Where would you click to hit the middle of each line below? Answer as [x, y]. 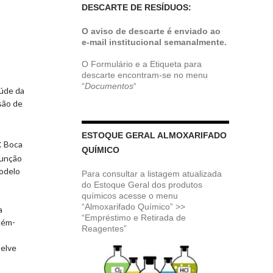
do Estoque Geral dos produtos [142, 184]
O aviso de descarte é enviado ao [151, 31]
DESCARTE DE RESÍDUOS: [136, 7]
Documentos [109, 86]
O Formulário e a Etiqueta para [141, 64]
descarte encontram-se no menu [144, 75]
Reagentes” [104, 228]
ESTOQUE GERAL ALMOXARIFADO [154, 135]
